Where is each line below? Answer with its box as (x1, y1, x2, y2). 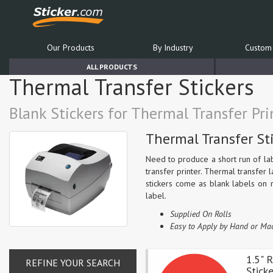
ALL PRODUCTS (86, 62, 137, 71)
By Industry (152, 42, 193, 53)
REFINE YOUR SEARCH (26, 257, 120, 269)
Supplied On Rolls (170, 208, 232, 219)
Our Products (46, 42, 94, 53)
